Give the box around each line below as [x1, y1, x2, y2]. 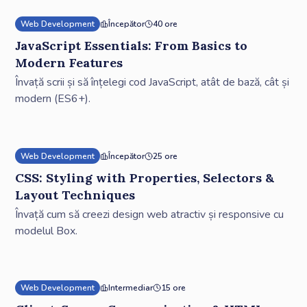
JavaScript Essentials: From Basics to [15, 38, 248, 54]
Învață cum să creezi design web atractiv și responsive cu [15, 206, 284, 222]
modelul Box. [15, 223, 78, 238]
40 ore [153, 19, 178, 30]
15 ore [161, 282, 186, 293]
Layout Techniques [15, 186, 136, 203]
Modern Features [15, 55, 123, 71]
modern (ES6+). [15, 91, 91, 107]
